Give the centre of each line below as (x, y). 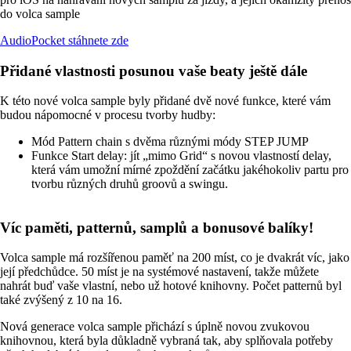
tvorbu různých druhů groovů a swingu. (130, 183)
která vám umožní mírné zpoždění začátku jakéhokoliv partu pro (190, 169)
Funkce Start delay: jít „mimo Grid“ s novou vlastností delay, (181, 155)
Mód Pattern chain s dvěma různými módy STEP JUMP (170, 141)
